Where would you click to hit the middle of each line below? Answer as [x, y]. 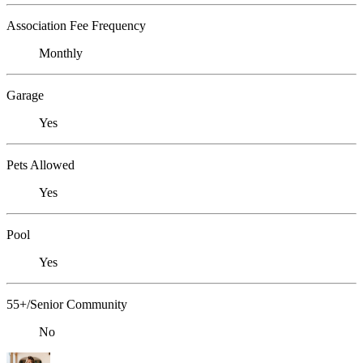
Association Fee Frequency [76, 26]
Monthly [61, 53]
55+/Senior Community [67, 305]
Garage [25, 96]
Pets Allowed [41, 165]
